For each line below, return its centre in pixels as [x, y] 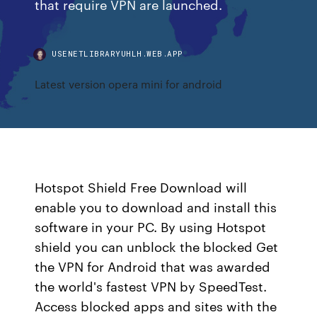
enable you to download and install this [156, 207]
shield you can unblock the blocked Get [157, 246]
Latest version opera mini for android [129, 84]
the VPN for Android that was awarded [153, 266]
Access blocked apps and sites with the [156, 306]
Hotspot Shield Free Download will [141, 187]
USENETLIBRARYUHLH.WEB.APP [117, 53]
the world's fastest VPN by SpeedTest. [151, 286]
